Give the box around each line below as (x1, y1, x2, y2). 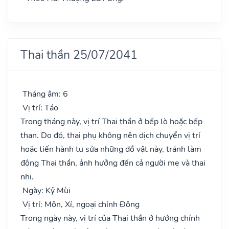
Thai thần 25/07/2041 (20, 46, 138, 63)
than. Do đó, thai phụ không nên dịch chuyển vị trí (20, 129, 200, 141)
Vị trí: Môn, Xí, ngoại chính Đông (20, 198, 140, 210)
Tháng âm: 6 (20, 88, 68, 100)
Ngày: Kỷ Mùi (20, 185, 71, 196)
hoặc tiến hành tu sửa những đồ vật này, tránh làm (20, 143, 201, 155)
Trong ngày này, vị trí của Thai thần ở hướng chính (20, 212, 200, 224)
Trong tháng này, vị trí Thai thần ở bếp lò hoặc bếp (20, 116, 202, 127)
